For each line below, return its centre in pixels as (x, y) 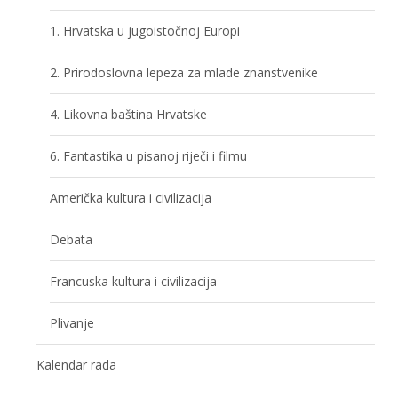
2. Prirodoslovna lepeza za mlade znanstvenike (184, 72)
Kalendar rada (77, 364)
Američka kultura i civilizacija (131, 197)
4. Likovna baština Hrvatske (129, 114)
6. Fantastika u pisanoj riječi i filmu (149, 155)
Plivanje (72, 322)
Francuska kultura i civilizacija (134, 281)
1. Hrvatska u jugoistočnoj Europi (145, 30)
